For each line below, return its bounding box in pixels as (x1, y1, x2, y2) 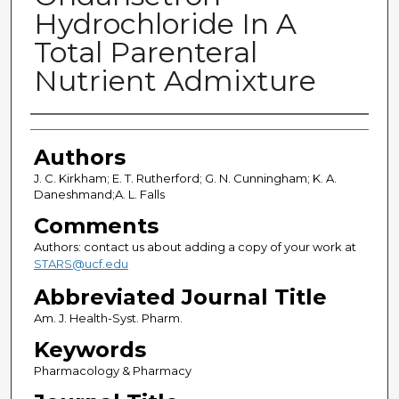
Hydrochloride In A (33, 6, 297, 42)
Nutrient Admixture (33, 63, 316, 99)
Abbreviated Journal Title (33, 284, 327, 311)
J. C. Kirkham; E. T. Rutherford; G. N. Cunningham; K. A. (33, 171, 337, 186)
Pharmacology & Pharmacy (33, 363, 191, 379)
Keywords (33, 337, 146, 363)
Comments (33, 213, 159, 240)
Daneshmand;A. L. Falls (33, 187, 165, 202)
